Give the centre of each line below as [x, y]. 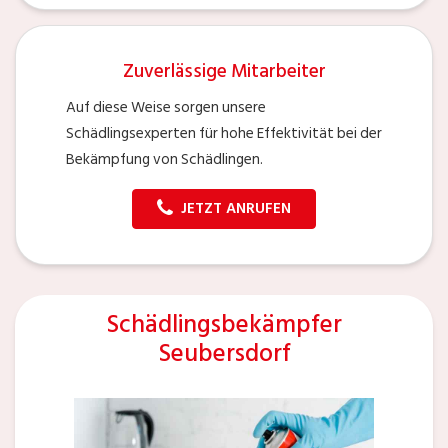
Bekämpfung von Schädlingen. [164, 159]
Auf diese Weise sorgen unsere [166, 107]
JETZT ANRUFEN [236, 208]
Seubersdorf [224, 353]
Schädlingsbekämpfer [224, 324]
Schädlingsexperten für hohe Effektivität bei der [224, 133]
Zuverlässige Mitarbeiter [224, 71]
